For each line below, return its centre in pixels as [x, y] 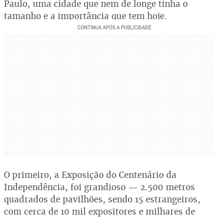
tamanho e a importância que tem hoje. [85, 16]
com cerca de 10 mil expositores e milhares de [99, 211]
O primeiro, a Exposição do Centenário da [90, 175]
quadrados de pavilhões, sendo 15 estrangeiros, [102, 199]
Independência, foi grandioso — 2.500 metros [99, 187]
